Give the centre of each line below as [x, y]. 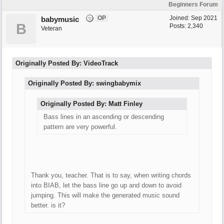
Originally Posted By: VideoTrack [67, 63]
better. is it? [48, 205]
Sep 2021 [204, 18]
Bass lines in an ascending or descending [104, 117]
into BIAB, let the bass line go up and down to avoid [106, 185]
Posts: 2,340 [186, 26]
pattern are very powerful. [80, 127]
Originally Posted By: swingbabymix [84, 83]
